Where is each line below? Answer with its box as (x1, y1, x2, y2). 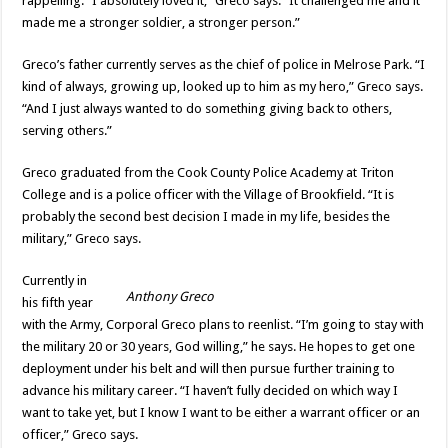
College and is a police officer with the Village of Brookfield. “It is (22, 186, 395, 202)
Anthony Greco (125, 288, 214, 304)
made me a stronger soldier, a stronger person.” (22, 14, 301, 30)
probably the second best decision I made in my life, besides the (22, 208, 391, 224)
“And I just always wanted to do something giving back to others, (22, 100, 393, 116)
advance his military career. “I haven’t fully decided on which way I (22, 382, 399, 398)
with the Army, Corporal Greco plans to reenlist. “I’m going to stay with (22, 316, 425, 332)
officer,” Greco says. (22, 426, 139, 442)
